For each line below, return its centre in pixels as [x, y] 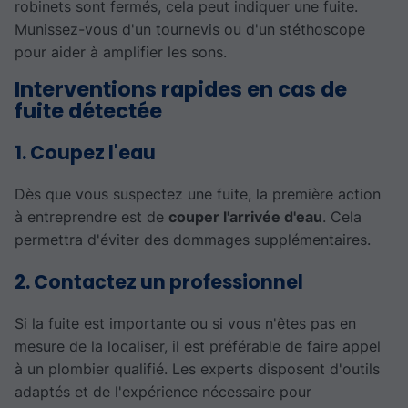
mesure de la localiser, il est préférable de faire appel [198, 347]
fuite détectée [88, 112]
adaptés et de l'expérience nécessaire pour [163, 392]
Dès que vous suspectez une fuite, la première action [198, 194]
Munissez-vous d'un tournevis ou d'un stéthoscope [190, 30]
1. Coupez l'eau [85, 153]
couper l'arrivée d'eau [245, 217]
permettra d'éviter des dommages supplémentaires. [193, 240]
